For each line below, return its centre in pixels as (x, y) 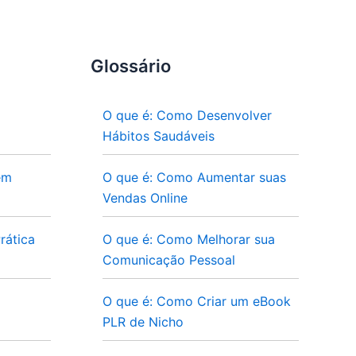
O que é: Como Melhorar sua (188, 239)
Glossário (130, 66)
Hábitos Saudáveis (158, 136)
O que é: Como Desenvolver (187, 115)
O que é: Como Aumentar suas (194, 177)
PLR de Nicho (143, 322)
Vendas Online (145, 198)
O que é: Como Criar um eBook (196, 301)
